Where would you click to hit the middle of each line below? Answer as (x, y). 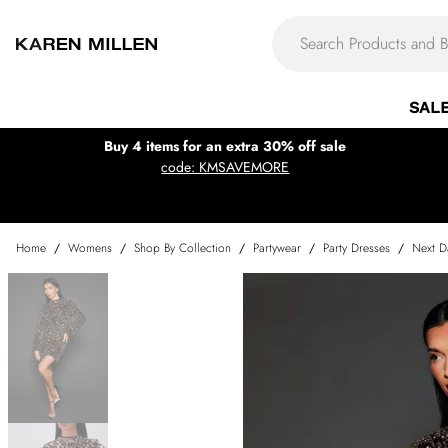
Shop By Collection (182, 248)
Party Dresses (356, 248)
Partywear (277, 248)
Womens (90, 248)
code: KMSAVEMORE (225, 167)
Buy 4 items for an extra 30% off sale (225, 146)
